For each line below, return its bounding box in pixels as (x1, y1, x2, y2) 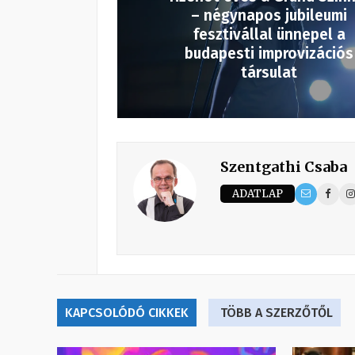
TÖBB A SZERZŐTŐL (220, 304, 333, 320)
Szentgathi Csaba (220, 157, 347, 176)
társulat (241, 63, 297, 82)
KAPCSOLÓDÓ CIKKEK (65, 304, 189, 320)
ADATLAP (232, 187, 283, 201)
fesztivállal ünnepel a (193, 25, 345, 44)
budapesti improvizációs (185, 44, 353, 63)
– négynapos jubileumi (191, 6, 347, 25)
